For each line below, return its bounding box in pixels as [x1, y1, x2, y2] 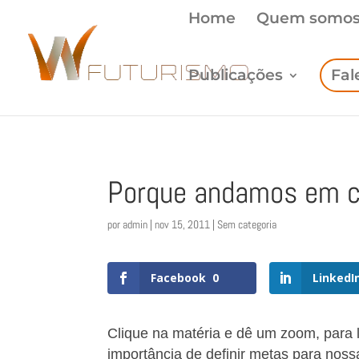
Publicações [188, 66, 283, 84]
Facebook [151, 269, 207, 285]
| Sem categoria [210, 217, 277, 232]
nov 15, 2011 [155, 217, 211, 232]
